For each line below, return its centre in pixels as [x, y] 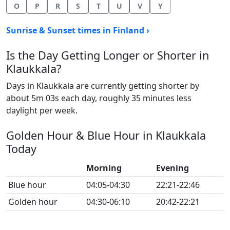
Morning [104, 168]
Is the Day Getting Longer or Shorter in [108, 55]
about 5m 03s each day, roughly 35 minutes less [99, 98]
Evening [172, 168]
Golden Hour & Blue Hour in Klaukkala [106, 135]
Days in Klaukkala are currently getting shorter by [103, 86]
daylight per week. [42, 110]
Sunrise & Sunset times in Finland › [78, 30]
